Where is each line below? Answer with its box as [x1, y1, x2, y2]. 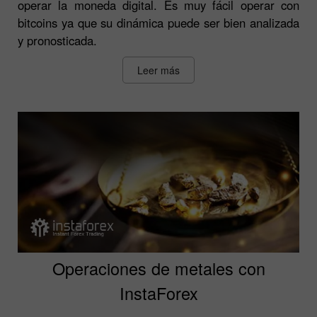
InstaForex [119, 280, 198, 305]
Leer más [137, 62, 180, 77]
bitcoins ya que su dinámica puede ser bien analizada [18, 13, 299, 31]
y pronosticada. [18, 31, 97, 49]
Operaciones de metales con [52, 255, 265, 280]
